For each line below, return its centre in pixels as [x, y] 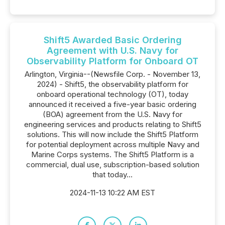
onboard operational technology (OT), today [113, 94]
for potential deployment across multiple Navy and [113, 144]
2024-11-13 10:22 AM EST [113, 193]
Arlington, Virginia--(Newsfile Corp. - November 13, [113, 74]
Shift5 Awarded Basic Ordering [113, 40]
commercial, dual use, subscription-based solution [113, 164]
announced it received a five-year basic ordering [113, 104]
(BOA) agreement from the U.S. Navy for [113, 114]
